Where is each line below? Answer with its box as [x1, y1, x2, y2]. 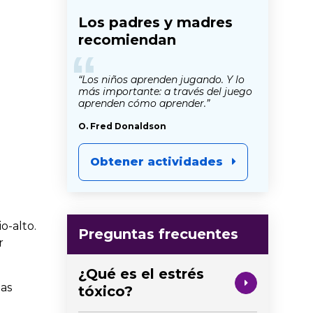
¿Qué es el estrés [78, 265, 204, 282]
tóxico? [78, 282, 133, 300]
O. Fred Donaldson [78, 120, 166, 131]
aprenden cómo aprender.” [78, 96, 210, 110]
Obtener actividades [90, 154, 223, 168]
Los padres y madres [78, 13, 233, 31]
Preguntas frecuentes [78, 225, 238, 242]
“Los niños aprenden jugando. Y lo [78, 73, 245, 86]
